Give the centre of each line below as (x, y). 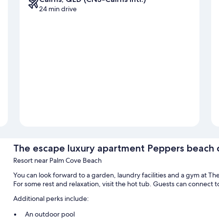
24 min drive (58, 9)
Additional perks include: (51, 199)
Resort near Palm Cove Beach (57, 161)
